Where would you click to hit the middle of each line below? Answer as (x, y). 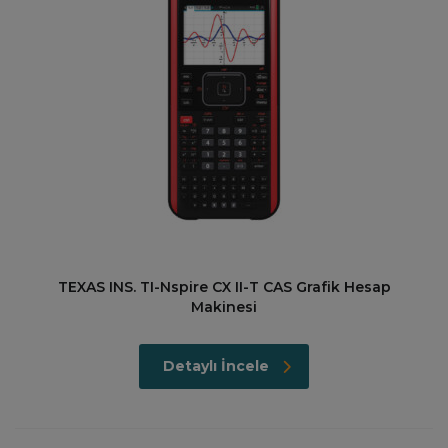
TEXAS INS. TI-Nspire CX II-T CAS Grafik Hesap (224, 287)
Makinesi (224, 307)
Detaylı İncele (216, 366)
